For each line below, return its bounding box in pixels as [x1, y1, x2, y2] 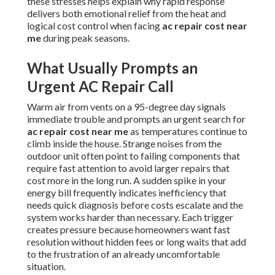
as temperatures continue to [128, 125, 247, 137]
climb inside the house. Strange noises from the [27, 137, 222, 150]
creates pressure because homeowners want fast [27, 223, 230, 236]
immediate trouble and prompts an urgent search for [27, 113, 246, 125]
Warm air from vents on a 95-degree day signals [27, 101, 226, 113]
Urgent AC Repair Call [27, 77, 174, 96]
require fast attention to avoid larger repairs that [27, 162, 230, 174]
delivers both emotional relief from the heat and [27, 7, 226, 20]
